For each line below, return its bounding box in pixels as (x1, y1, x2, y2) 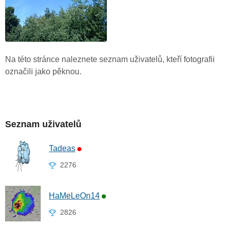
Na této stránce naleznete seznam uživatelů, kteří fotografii (5, 55, 215, 64)
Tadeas (49, 144, 75, 153)
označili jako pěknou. (5, 67, 81, 76)
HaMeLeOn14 (49, 191, 100, 201)
